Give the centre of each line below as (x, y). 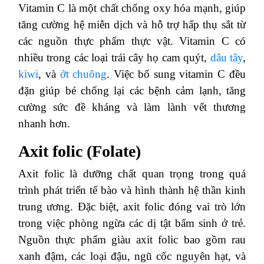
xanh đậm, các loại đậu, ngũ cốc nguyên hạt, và (132, 256)
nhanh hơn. (44, 123)
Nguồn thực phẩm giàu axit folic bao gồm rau (132, 240)
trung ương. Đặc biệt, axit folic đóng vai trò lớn (132, 207)
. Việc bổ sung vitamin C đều (176, 74)
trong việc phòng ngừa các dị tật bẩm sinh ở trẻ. (132, 223)
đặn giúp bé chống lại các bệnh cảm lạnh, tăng (132, 90)
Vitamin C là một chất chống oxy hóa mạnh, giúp (132, 8)
